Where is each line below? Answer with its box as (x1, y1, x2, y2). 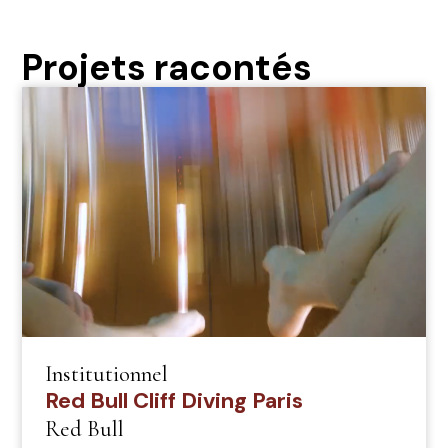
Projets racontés (22, 43, 313, 91)
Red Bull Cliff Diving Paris (44, 386, 303, 416)
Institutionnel (44, 360, 168, 388)
